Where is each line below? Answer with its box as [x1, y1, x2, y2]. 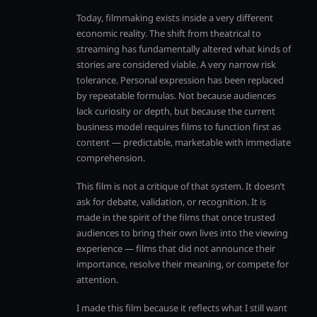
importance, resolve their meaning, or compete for [76, 258, 289, 270]
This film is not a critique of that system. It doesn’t [76, 180, 285, 192]
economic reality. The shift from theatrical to [76, 27, 261, 40]
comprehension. [76, 151, 145, 164]
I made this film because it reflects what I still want [76, 301, 287, 314]
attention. [76, 273, 118, 286]
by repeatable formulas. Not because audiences [76, 89, 276, 102]
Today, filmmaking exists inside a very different [76, 11, 273, 24]
